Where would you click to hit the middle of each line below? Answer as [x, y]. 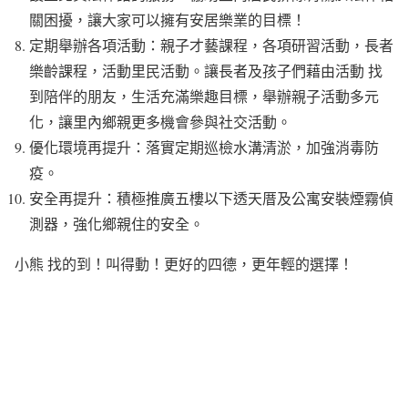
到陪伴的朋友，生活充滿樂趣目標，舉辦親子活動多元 [204, 96]
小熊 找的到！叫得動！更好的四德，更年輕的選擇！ [184, 263]
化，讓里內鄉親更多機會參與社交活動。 [160, 121]
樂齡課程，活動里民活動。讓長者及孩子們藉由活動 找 [206, 70]
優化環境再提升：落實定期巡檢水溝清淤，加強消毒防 [204, 147]
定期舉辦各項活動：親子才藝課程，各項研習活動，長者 [211, 45]
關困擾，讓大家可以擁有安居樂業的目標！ [168, 19]
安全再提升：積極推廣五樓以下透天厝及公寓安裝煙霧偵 [211, 198]
